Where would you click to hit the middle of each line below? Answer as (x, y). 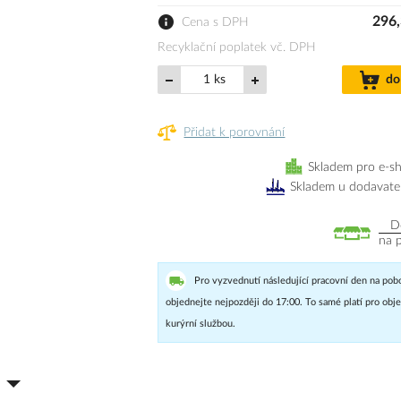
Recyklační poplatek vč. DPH (237, 48)
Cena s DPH (216, 23)
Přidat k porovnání (235, 132)
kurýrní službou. (201, 324)
